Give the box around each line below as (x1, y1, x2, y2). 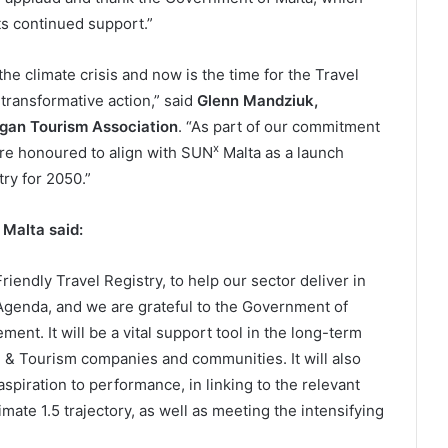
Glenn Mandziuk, (196, 91, 318, 110)
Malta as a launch (218, 143, 344, 162)
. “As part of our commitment (177, 117, 380, 136)
